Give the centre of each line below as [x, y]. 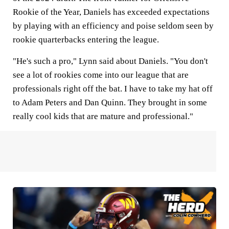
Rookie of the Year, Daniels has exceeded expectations [111, 12]
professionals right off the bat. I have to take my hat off [113, 88]
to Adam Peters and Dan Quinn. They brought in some [110, 102]
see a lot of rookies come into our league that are [101, 75]
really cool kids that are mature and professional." [103, 116]
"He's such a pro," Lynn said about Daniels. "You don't [110, 61]
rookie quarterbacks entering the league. [87, 39]
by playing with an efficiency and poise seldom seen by [113, 26]
